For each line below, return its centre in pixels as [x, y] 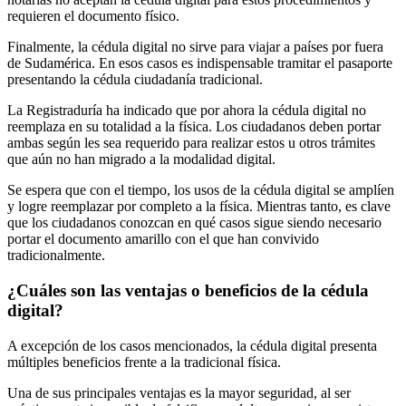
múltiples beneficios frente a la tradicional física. [144, 362]
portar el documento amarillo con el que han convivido [163, 239]
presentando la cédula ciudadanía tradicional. [135, 80]
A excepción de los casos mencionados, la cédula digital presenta [192, 345]
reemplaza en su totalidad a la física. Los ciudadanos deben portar [194, 127]
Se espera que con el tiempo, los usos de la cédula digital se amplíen [201, 190]
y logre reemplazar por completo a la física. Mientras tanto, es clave [199, 207]
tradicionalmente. [56, 256]
